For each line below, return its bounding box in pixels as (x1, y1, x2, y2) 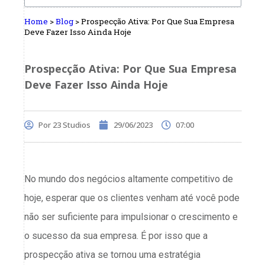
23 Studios (51, 119, 91, 130)
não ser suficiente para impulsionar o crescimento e (24, 211, 238, 222)
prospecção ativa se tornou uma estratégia (24, 248, 201, 260)
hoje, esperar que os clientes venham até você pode (24, 192, 240, 203)
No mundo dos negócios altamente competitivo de (24, 173, 233, 185)
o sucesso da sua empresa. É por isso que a (24, 230, 208, 241)
